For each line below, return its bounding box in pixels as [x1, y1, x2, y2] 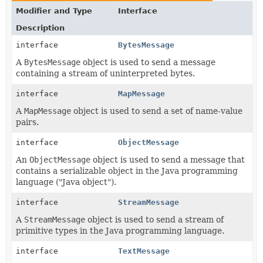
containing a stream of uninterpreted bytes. [16, 69, 195, 78]
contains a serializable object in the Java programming [16, 166, 238, 176]
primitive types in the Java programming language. [16, 226, 224, 235]
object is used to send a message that [90, 155, 245, 164]
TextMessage [118, 247, 170, 255]
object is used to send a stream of [85, 215, 224, 224]
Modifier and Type [16, 6, 92, 15]
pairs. [16, 117, 39, 127]
